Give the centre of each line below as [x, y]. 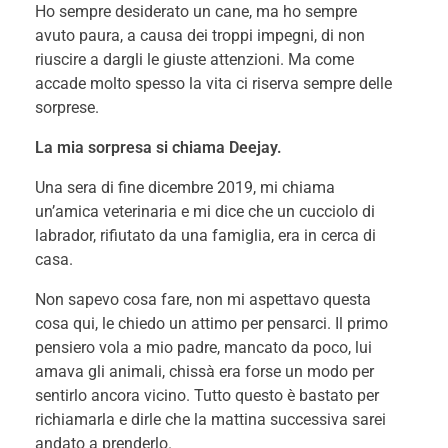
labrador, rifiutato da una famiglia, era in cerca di [205, 236]
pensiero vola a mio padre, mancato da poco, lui [203, 348]
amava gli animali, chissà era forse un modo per [204, 372]
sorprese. [67, 108]
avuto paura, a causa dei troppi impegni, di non [200, 36]
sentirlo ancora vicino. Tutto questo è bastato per [207, 396]
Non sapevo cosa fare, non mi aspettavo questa [203, 300]
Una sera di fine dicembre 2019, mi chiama [185, 188]
